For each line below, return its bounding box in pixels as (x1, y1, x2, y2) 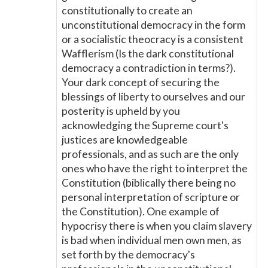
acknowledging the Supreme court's (62, 119, 229, 132)
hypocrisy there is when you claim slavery (62, 220, 252, 232)
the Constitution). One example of (62, 205, 220, 218)
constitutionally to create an (62, 4, 193, 17)
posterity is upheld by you (62, 105, 180, 117)
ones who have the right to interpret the (62, 162, 248, 175)
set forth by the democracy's (62, 248, 195, 261)
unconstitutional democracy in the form (62, 19, 245, 31)
